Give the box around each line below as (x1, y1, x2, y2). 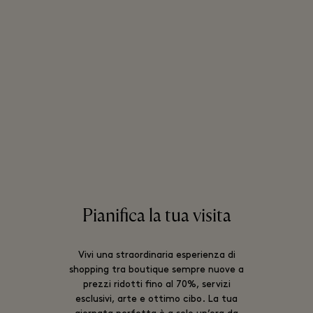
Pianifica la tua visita (82, 205, 231, 228)
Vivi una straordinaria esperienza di (78, 250, 235, 261)
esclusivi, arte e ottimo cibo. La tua (75, 294, 238, 305)
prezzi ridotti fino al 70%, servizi (82, 279, 231, 291)
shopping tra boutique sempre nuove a (69, 265, 244, 276)
